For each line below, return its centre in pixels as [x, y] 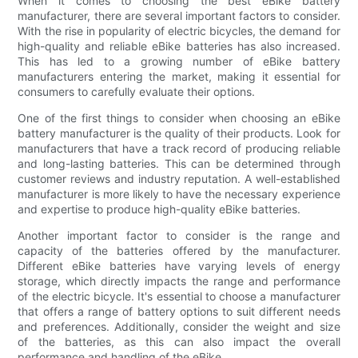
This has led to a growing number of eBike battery [179, 61]
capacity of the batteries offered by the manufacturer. [179, 250]
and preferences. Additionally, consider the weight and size [179, 326]
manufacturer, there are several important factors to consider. [179, 15]
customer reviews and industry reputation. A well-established [179, 178]
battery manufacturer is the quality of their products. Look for [179, 133]
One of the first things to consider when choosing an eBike [179, 117]
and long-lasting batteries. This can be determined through [179, 163]
